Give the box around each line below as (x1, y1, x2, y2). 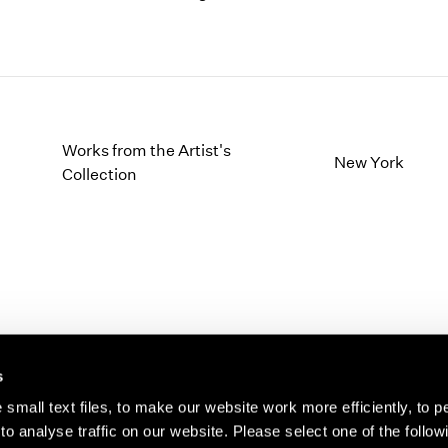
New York (333, 152, 404, 172)
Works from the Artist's (62, 140, 232, 160)
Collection (62, 164, 138, 184)
